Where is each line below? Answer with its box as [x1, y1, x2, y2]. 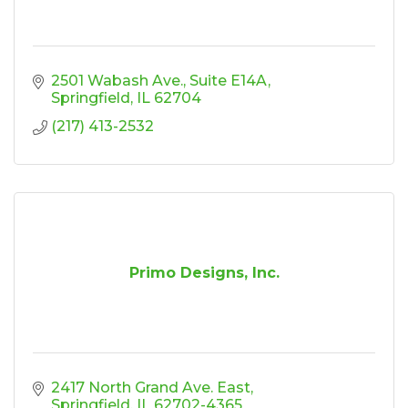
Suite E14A [189, 72, 268, 90]
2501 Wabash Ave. [51, 72, 183, 90]
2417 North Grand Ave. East [51, 379, 250, 397]
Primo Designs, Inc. [128, 264, 280, 282]
